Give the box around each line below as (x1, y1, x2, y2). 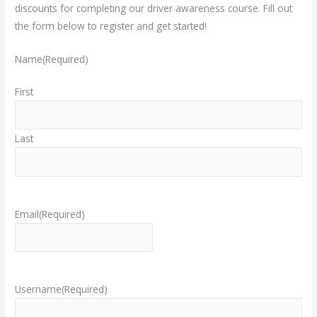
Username (15, 282, 62, 296)
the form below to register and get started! (15, 19, 207, 33)
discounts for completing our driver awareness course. (15, 1, 264, 16)
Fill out (263, 1, 293, 16)
